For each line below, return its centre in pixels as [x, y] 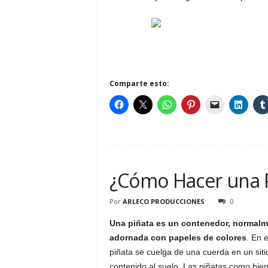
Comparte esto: [139, 83]
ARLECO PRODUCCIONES [163, 201]
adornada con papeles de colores [178, 237]
